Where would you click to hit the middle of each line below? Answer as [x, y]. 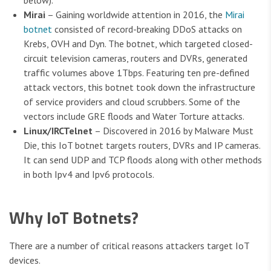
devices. [25, 260]
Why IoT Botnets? [74, 218]
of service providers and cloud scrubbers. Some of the [132, 102]
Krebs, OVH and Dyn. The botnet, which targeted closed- [138, 44]
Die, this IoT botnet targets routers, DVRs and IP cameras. [142, 145]
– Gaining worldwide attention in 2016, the [135, 15]
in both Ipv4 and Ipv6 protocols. [89, 175]
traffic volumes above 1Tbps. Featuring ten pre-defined [136, 73]
